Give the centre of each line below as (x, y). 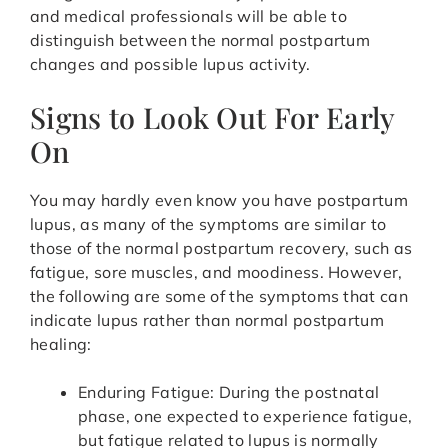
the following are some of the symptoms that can (219, 296)
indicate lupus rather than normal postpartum (207, 320)
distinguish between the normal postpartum (200, 40)
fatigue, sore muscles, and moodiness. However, (216, 272)
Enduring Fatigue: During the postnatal (229, 392)
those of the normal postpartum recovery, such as (221, 248)
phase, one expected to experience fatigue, (245, 416)
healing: (61, 344)
